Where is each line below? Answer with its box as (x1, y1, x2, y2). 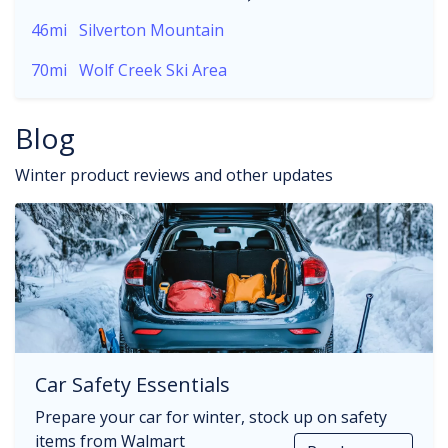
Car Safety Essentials (35, 371, 230, 398)
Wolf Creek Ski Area (79, 59, 227, 81)
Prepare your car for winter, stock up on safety (35, 406, 387, 428)
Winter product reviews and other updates (15, 164, 333, 186)
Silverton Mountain (79, 19, 224, 41)
